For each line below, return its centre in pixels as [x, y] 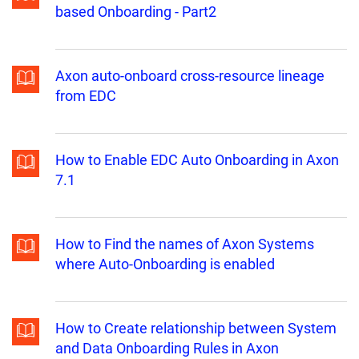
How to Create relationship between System [196, 329]
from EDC [86, 96]
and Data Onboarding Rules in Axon [167, 349]
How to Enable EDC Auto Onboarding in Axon [197, 160]
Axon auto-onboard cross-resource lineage [190, 76]
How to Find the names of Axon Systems [185, 244]
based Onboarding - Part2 [136, 12]
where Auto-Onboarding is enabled [165, 264]
